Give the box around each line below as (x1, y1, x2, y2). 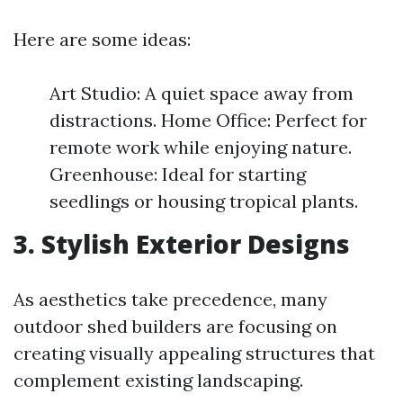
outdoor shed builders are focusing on (13, 315, 337, 337)
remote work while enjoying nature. (49, 136, 352, 158)
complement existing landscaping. (13, 369, 303, 391)
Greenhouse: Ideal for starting (49, 163, 306, 185)
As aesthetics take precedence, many (13, 288, 327, 310)
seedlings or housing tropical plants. (49, 190, 358, 212)
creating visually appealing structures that (13, 342, 375, 364)
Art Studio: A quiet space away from (49, 82, 354, 104)
